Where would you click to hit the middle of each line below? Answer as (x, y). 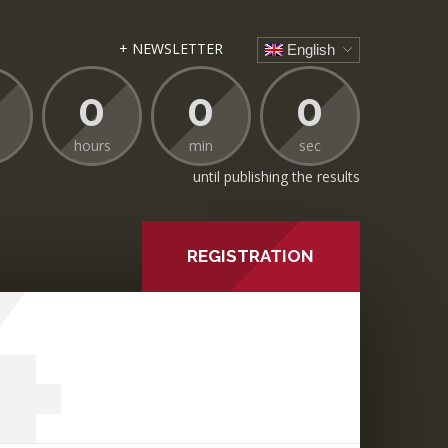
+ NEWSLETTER (170, 49)
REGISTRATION (251, 255)
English (309, 50)
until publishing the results (276, 176)
